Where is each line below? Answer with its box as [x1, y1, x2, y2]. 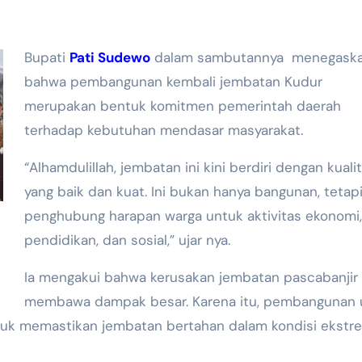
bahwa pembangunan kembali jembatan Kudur [23, 73, 322, 91]
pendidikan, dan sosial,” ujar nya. [23, 231, 230, 250]
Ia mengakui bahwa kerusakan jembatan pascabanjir [23, 268, 358, 287]
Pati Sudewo [69, 48, 150, 67]
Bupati [23, 48, 69, 67]
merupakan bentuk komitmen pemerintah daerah [23, 97, 341, 116]
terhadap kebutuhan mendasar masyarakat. [23, 121, 303, 140]
